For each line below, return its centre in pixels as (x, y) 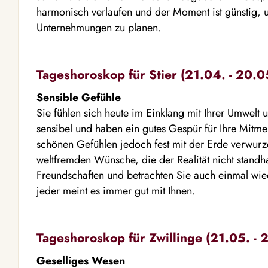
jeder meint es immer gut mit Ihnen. (116, 191)
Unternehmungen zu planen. (99, 28)
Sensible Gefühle (79, 98)
